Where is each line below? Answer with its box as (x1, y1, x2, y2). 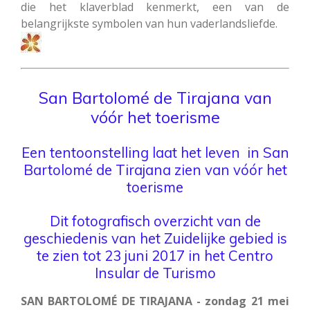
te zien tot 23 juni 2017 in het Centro (37, 246, 273, 265)
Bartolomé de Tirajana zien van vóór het (23, 161, 287, 179)
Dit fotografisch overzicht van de (49, 212, 261, 230)
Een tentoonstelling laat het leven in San (21, 143, 289, 162)
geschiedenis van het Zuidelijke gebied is (23, 229, 287, 248)
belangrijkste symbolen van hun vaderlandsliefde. (21, 16, 277, 32)
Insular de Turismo (94, 264, 216, 282)
